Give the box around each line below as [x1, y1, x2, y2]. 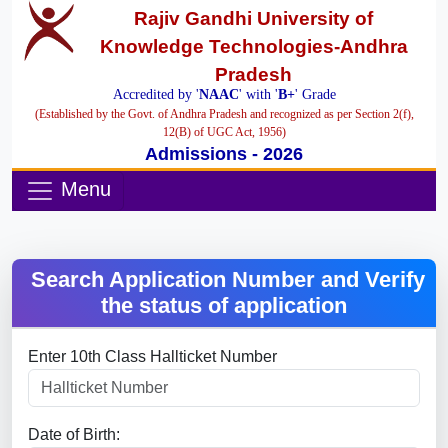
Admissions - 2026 [145, 144, 303, 164]
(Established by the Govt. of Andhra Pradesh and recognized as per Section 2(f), [34, 107, 414, 121]
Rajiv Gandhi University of [134, 8, 374, 29]
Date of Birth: [28, 426, 120, 443]
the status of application [101, 293, 347, 318]
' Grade [294, 87, 336, 102]
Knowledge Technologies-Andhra [99, 36, 408, 57]
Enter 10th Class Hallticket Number [28, 348, 277, 365]
